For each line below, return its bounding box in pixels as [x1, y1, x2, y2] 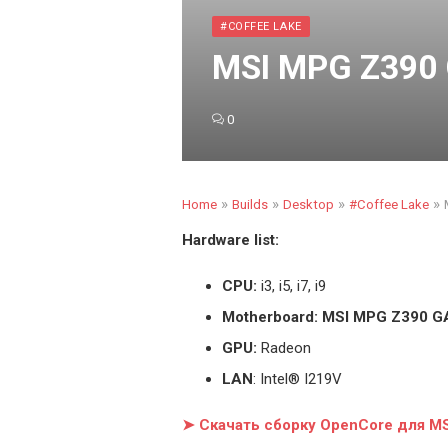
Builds [232, 197, 268, 212]
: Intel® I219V [253, 370, 342, 388]
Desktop [283, 197, 334, 212]
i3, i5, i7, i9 [257, 277, 326, 295]
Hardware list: [182, 231, 279, 249]
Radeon [257, 339, 311, 357]
